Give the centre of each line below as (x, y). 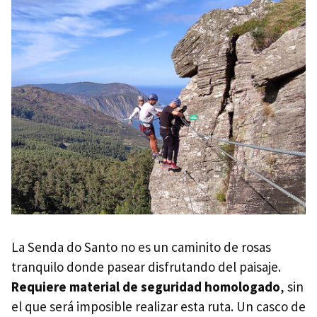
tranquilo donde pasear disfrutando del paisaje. (146, 266)
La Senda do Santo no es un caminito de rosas (141, 247)
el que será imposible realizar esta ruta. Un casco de (158, 306)
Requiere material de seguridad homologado (146, 286)
